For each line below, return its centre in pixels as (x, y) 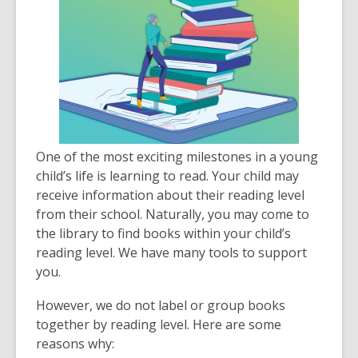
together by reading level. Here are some (159, 324)
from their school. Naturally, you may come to (173, 214)
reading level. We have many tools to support (171, 253)
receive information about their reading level (170, 195)
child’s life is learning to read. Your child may (167, 176)
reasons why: (75, 344)
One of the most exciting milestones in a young (177, 157)
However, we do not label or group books (161, 305)
